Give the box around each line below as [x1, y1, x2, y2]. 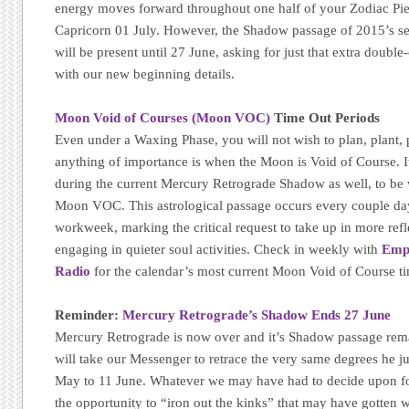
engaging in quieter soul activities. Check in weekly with [55, 241, 383, 257]
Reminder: [55, 307, 123, 322]
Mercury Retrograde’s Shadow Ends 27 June [122, 307, 392, 322]
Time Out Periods [270, 110, 381, 125]
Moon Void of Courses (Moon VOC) [55, 110, 271, 125]
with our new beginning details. [55, 66, 236, 81]
